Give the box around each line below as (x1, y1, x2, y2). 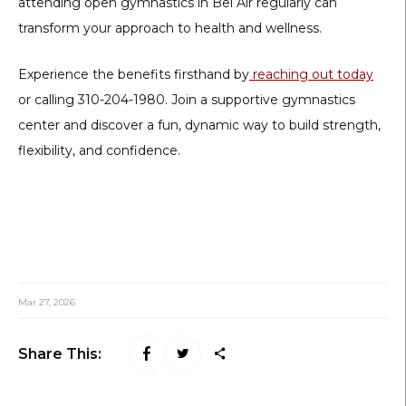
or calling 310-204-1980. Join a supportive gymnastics (18, 91, 355, 108)
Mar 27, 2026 (18, 296, 75, 309)
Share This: (18, 344, 101, 362)
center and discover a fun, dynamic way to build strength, (18, 116, 381, 133)
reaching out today (253, 65, 373, 82)
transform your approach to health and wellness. (18, 19, 322, 36)
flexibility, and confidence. (18, 141, 180, 159)
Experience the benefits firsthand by (18, 65, 249, 82)
